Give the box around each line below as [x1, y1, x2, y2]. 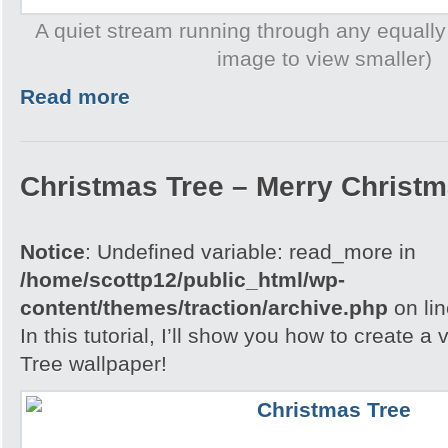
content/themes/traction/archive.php [20, 296, 388, 319]
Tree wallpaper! [20, 352, 167, 375]
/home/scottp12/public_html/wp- [20, 268, 345, 291]
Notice [20, 240, 85, 263]
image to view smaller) [217, 47, 433, 70]
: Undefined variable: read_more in [85, 240, 416, 263]
